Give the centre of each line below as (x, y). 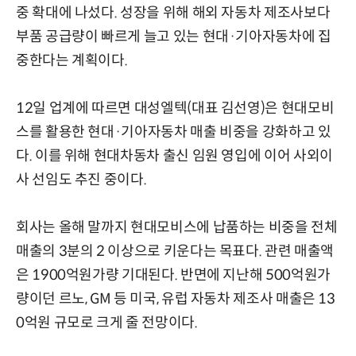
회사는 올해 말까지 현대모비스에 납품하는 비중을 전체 (177, 228)
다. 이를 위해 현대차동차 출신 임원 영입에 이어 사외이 (174, 156)
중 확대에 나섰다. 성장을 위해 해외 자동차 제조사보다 (173, 13)
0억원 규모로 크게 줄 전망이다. (107, 323)
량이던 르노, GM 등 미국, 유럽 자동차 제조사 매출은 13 (176, 299)
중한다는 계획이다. (72, 61)
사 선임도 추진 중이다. (81, 180)
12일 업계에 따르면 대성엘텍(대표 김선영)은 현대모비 (175, 108)
